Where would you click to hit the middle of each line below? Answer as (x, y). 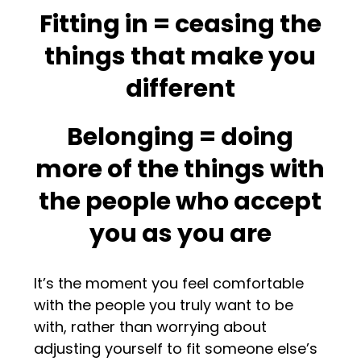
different (180, 88)
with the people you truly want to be (164, 305)
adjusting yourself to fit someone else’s (176, 348)
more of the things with (180, 169)
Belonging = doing (180, 137)
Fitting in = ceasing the (180, 24)
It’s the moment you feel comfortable (169, 283)
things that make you (180, 56)
